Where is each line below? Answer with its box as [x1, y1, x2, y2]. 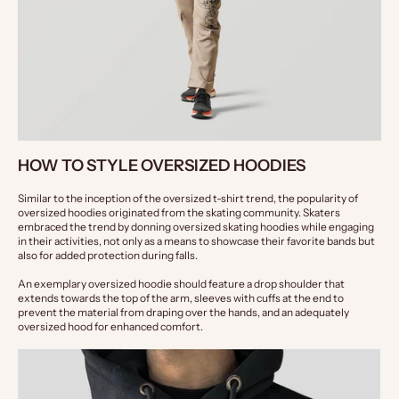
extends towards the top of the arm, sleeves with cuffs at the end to [18, 291, 344, 305]
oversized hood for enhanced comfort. [18, 320, 203, 334]
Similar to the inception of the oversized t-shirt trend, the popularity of [18, 191, 358, 206]
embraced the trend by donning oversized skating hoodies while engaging [18, 220, 374, 234]
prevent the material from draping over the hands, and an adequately [18, 305, 349, 320]
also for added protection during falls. [18, 248, 198, 263]
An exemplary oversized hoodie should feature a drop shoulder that [18, 277, 345, 291]
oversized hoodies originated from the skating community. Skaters [18, 206, 340, 220]
